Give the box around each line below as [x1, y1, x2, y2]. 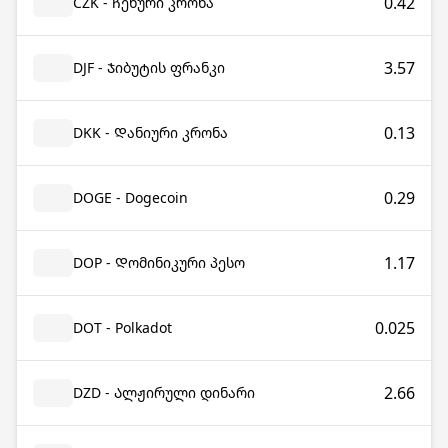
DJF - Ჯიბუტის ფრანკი [73, 58, 225, 77]
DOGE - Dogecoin [73, 188, 188, 207]
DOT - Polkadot [73, 318, 172, 337]
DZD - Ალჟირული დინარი [73, 383, 255, 402]
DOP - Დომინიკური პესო [73, 253, 245, 272]
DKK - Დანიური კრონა [73, 123, 228, 142]
